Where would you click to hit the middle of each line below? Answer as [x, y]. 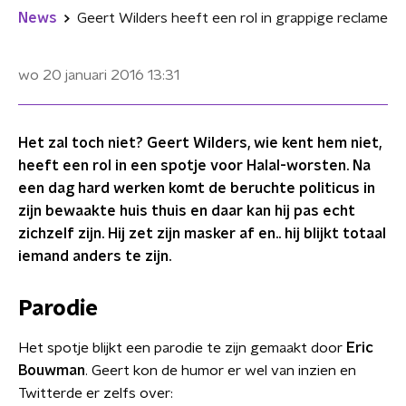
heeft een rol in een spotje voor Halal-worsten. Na [194, 166]
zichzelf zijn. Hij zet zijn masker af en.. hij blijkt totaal [202, 234]
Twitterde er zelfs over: [96, 393]
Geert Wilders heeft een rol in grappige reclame [232, 18]
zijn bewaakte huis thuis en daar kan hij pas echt [187, 211]
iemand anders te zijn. [95, 256]
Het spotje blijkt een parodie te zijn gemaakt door [182, 348]
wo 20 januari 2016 [81, 75]
